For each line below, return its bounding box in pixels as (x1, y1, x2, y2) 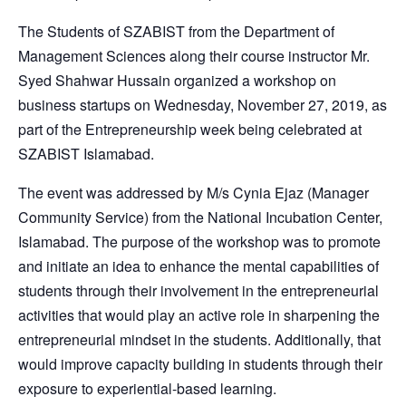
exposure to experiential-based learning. (18, 377, 276, 399)
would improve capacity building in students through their (18, 353, 382, 374)
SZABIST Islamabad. (18, 142, 154, 164)
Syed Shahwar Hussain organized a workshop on (18, 69, 336, 91)
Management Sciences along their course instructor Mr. (18, 44, 370, 66)
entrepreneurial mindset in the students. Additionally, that (18, 328, 381, 350)
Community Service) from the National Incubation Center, (18, 206, 382, 227)
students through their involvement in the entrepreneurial (18, 279, 379, 301)
